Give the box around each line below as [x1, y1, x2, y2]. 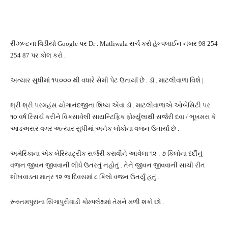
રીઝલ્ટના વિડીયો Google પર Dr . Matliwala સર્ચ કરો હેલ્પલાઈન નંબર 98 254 [10, 39, 218, 47]
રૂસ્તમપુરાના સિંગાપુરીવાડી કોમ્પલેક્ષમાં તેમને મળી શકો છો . [10, 197, 164, 206]
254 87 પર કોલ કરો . [10, 51, 66, 59]
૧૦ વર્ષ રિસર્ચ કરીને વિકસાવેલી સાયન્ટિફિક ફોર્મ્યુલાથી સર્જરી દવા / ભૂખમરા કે [10, 112, 216, 121]
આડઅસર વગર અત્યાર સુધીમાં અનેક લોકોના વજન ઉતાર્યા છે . [10, 124, 179, 132]
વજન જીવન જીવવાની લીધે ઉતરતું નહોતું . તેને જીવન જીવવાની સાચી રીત [10, 161, 205, 169]
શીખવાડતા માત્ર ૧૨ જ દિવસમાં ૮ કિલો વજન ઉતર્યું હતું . [10, 173, 159, 181]
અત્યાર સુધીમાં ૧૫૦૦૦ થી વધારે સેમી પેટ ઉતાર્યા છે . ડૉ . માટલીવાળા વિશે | [10, 76, 204, 84]
